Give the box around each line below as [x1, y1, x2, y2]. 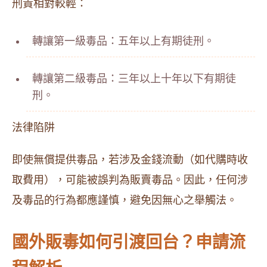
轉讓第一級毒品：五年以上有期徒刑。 [32, 35, 215, 47]
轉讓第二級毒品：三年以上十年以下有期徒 [32, 73, 236, 85]
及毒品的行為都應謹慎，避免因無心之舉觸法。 [12, 194, 237, 206]
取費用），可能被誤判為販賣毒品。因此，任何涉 [12, 174, 248, 186]
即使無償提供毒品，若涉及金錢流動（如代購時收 [12, 154, 248, 166]
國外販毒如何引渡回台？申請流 [12, 233, 246, 252]
